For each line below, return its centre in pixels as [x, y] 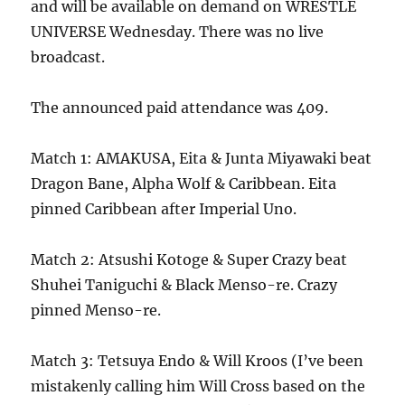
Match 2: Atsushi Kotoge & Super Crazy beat [189, 259]
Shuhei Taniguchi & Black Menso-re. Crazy [184, 285]
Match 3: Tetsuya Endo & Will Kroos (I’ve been [198, 361]
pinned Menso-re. [96, 310]
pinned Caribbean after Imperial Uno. [164, 209]
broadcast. [68, 57]
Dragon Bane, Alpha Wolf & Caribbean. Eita [184, 184]
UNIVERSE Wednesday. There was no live [178, 32]
